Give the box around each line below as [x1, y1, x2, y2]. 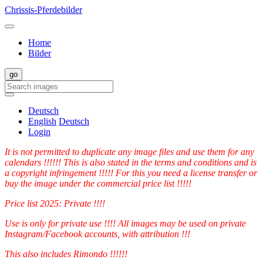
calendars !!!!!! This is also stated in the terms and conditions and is [5, 157, 257, 167]
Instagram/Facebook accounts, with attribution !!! [5, 229, 190, 239]
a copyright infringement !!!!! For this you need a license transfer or [5, 168, 257, 178]
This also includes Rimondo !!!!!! [5, 249, 127, 259]
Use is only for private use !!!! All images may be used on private [5, 218, 246, 228]
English [28, 116, 56, 126]
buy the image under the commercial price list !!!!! [5, 178, 191, 188]
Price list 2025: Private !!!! [5, 198, 105, 208]
